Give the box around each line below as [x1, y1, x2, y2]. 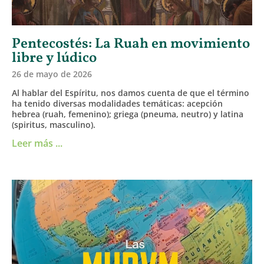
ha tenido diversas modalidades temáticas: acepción [12, 97, 223, 109]
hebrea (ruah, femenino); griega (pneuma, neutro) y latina [12, 108, 243, 120]
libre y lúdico [12, 48, 97, 68]
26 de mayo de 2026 [12, 68, 92, 80]
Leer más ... [12, 136, 62, 150]
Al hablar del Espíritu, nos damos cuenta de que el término [12, 87, 249, 98]
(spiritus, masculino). [12, 118, 95, 130]
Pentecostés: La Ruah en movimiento [12, 34, 250, 54]
